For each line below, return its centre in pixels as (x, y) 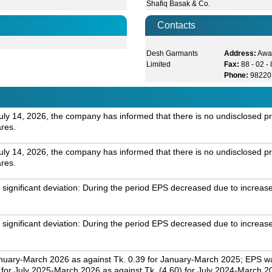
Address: (240, 54)
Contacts (176, 25)
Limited (159, 65)
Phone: (236, 76)
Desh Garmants (172, 54)
